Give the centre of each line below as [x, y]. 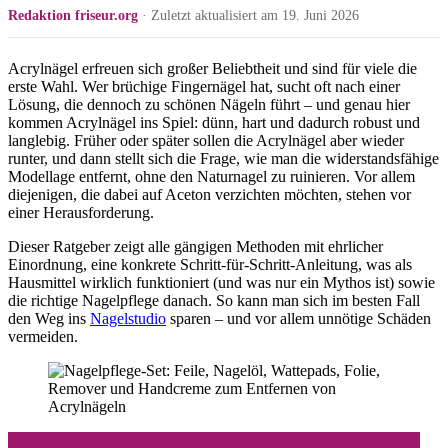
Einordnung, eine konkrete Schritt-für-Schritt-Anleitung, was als [210, 264]
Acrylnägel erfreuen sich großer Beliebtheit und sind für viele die [212, 68]
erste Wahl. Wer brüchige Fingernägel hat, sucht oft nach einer [204, 86]
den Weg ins [49, 318]
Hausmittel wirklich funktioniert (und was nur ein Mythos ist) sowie [221, 282]
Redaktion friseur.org [73, 15]
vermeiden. [43, 336]
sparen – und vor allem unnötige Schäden [298, 318]
